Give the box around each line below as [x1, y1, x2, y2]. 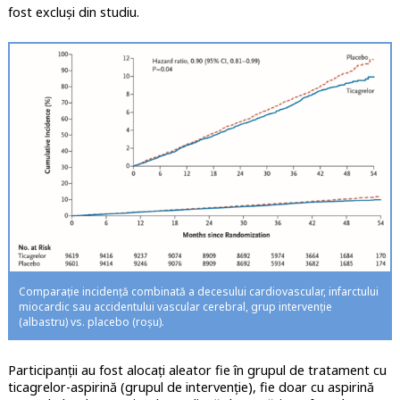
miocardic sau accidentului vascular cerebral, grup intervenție [18, 299, 332, 315]
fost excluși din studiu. [7, 4, 139, 21]
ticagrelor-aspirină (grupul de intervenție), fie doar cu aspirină [7, 379, 374, 396]
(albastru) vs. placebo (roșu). [18, 314, 164, 330]
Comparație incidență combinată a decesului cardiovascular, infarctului [18, 284, 379, 300]
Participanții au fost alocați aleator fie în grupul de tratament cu [7, 362, 387, 379]
